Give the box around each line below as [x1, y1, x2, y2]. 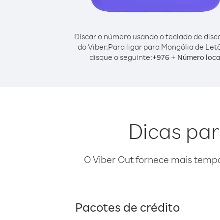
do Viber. [77, 42, 108, 52]
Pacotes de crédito [75, 199, 180, 215]
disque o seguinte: [89, 52, 152, 62]
